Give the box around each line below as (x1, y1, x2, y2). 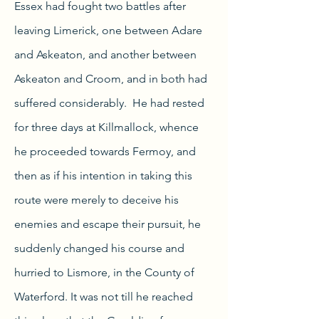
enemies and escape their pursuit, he (14, 217, 201, 231)
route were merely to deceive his (14, 193, 179, 206)
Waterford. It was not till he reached (14, 290, 193, 303)
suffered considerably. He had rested (14, 96, 204, 110)
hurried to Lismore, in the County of (14, 266, 194, 279)
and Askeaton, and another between (14, 48, 197, 61)
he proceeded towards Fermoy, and (14, 145, 196, 158)
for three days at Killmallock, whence (14, 120, 199, 134)
